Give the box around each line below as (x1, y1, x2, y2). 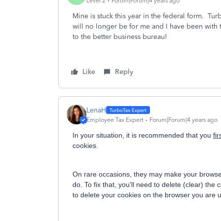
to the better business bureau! (73, 33, 167, 41)
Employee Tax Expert (86, 116, 144, 123)
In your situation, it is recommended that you (73, 131, 213, 139)
